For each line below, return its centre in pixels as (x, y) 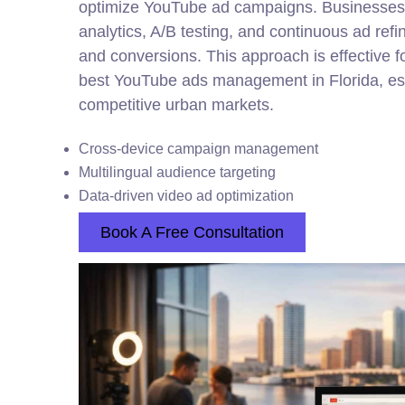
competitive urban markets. (176, 105)
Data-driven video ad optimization (186, 196)
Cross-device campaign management (198, 149)
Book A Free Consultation (192, 232)
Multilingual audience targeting (177, 172)
